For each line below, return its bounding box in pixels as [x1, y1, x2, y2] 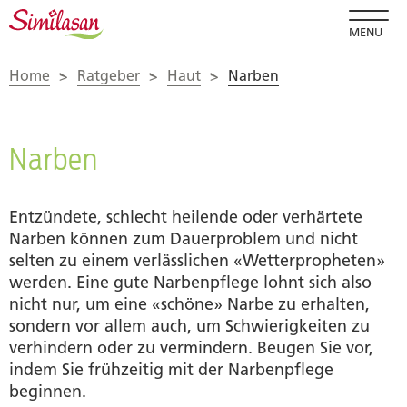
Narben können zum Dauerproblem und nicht [9, 228, 358, 249]
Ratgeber [77, 66, 140, 84]
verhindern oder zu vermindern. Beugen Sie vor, [9, 337, 373, 358]
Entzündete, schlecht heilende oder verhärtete [9, 206, 362, 227]
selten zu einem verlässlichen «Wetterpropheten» [9, 250, 385, 271]
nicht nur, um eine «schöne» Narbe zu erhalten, [9, 293, 370, 314]
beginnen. [9, 381, 86, 402]
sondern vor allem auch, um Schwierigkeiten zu [9, 315, 370, 336]
